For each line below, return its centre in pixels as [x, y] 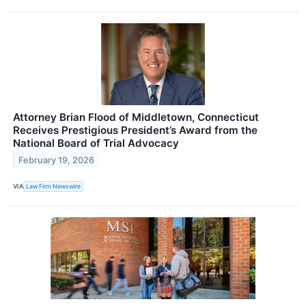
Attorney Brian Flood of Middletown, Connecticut [136, 117]
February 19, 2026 [57, 160]
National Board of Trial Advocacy [96, 143]
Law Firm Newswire [54, 186]
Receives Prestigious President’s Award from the [135, 130]
